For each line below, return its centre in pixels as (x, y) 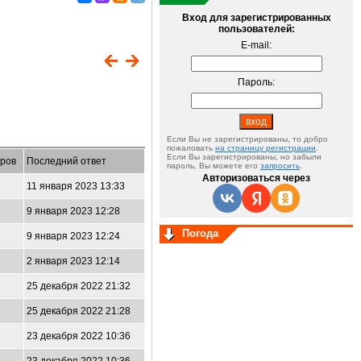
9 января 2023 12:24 (73, 236)
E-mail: (256, 45)
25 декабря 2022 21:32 (79, 286)
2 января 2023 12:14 (73, 261)
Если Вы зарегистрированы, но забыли (244, 157)
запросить (280, 166)
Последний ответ (66, 161)
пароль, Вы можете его (214, 166)
